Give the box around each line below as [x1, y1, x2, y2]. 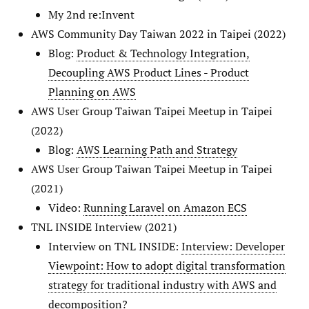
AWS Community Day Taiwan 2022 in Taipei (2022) [31, 26, 286, 41]
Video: [48, 199, 83, 215]
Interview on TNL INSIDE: [48, 238, 181, 254]
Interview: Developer [181, 238, 285, 254]
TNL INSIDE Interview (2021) [31, 219, 177, 235]
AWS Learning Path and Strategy [77, 141, 237, 157]
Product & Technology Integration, [77, 45, 250, 61]
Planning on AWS [48, 83, 136, 99]
